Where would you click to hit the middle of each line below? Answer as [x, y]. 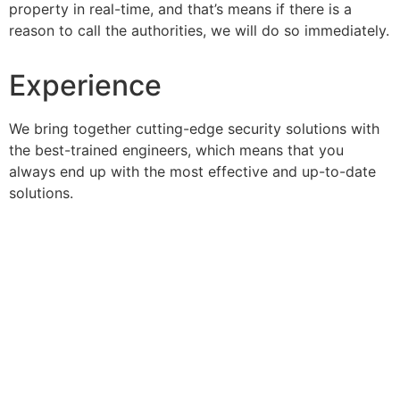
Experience [85, 86]
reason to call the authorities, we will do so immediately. [199, 30]
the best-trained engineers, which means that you [176, 150]
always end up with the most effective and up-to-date [192, 172]
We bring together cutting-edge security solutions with [194, 129]
